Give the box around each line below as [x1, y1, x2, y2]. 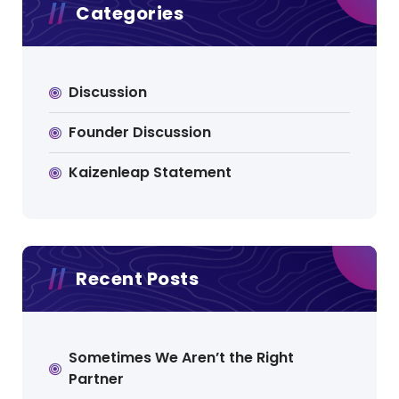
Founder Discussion [69, 122, 212, 143]
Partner [69, 369, 125, 390]
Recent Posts [76, 266, 199, 292]
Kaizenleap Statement [69, 162, 232, 183]
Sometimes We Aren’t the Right [69, 347, 295, 369]
